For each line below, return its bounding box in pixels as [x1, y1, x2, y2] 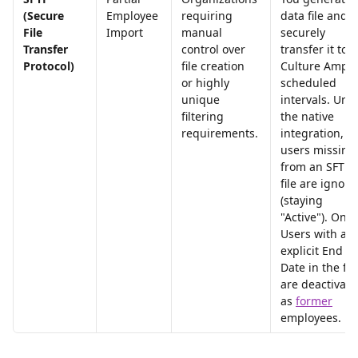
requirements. [181, 125, 258, 141]
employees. [280, 310, 341, 325]
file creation [181, 58, 248, 74]
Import [106, 25, 143, 40]
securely [280, 25, 328, 40]
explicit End [280, 243, 346, 258]
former [296, 293, 332, 308]
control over [181, 42, 249, 57]
